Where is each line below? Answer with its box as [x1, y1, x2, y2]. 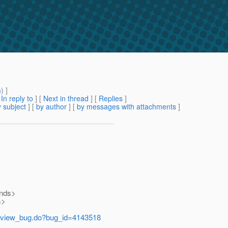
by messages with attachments [77, 101, 176, 112]
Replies [99, 93, 123, 104]
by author [36, 101, 67, 112]
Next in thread [43, 93, 89, 104]
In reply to [1, 93, 33, 104]
